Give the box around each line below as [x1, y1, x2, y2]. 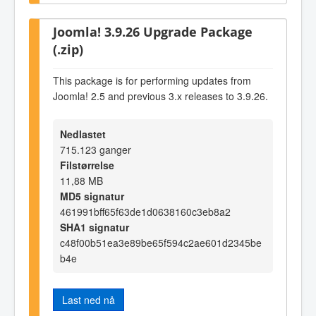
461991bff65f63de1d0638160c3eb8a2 [60, 205, 231, 219]
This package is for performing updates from [53, 73, 251, 87]
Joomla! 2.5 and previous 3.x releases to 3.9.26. [53, 88, 268, 103]
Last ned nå [62, 293, 115, 308]
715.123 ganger [60, 142, 131, 157]
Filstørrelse [60, 158, 114, 173]
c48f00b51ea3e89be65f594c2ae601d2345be [60, 236, 262, 250]
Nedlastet [60, 127, 106, 142]
